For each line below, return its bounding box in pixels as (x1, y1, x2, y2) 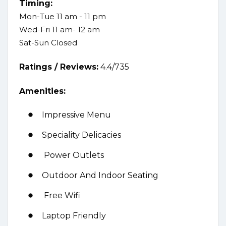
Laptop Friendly (42, 210, 106, 220)
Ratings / (19, 62, 60, 72)
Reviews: (60, 62, 98, 72)
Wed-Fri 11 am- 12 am (19, 24, 100, 34)
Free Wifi (42, 190, 80, 200)
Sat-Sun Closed (19, 37, 77, 47)
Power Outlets (42, 150, 104, 160)
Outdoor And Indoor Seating (42, 170, 158, 180)
